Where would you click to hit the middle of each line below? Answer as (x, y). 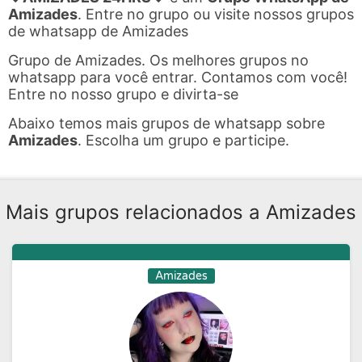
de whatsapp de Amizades (98, 31)
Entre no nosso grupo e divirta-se (123, 94)
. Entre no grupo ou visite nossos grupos (216, 14)
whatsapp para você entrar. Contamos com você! (178, 77)
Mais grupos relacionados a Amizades (181, 212)
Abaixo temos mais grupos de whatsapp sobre (166, 123)
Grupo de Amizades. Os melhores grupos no (158, 60)
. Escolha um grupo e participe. (183, 140)
